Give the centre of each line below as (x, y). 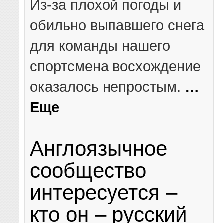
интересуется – (104, 192)
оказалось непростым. (108, 86)
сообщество (88, 170)
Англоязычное (99, 148)
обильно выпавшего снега (117, 25)
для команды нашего (100, 45)
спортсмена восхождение (115, 66)
